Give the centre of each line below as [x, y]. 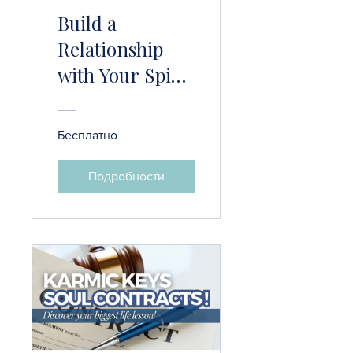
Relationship [110, 49]
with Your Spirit [125, 75]
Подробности [126, 176]
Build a [87, 23]
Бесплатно [87, 136]
